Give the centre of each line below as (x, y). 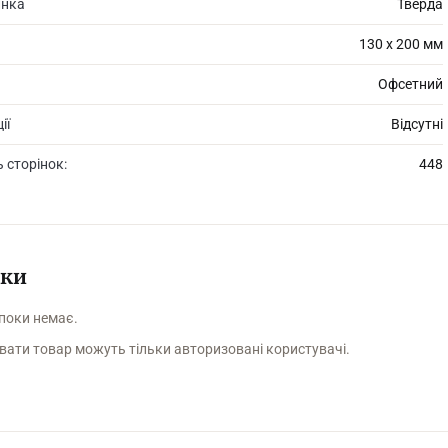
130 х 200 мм (401, 44)
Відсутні (417, 124)
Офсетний (410, 84)
